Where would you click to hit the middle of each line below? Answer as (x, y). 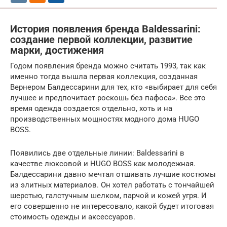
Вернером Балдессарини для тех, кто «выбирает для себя (113, 87)
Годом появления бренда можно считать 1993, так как (108, 66)
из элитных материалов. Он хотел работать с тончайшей (112, 185)
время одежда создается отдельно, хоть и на (91, 108)
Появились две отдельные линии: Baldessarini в (97, 153)
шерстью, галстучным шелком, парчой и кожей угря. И (108, 195)
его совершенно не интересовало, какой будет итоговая (112, 206)
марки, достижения (57, 50)
